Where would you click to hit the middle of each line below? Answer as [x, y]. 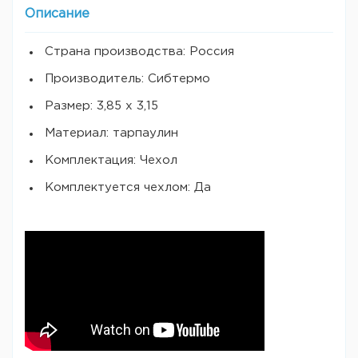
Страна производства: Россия [139, 52]
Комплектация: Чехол [111, 160]
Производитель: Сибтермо [127, 79]
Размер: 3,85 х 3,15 [101, 106]
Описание [57, 14]
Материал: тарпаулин [111, 133]
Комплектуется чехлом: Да [128, 187]
